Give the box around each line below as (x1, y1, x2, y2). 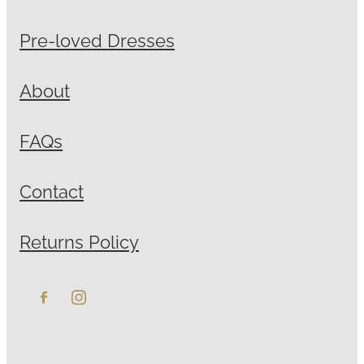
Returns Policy (19, 227, 139, 253)
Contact (19, 177, 84, 202)
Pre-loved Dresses (19, 26, 175, 51)
